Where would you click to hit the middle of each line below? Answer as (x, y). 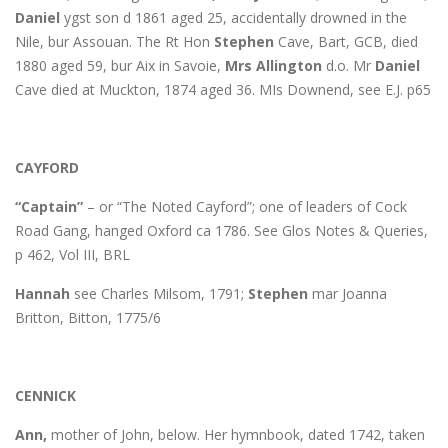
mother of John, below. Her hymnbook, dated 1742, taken (238, 434)
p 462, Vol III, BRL (72, 254)
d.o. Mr (348, 65)
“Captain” (49, 206)
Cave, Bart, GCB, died (346, 41)
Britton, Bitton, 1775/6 (88, 317)
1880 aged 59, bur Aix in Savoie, (120, 65)
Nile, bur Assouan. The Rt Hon (114, 41)
